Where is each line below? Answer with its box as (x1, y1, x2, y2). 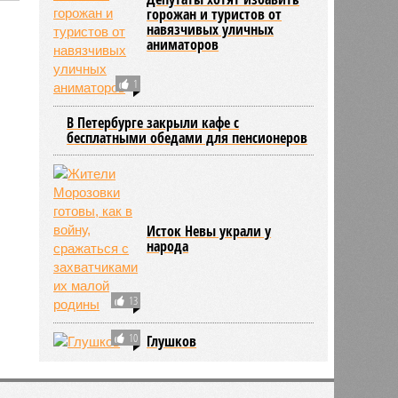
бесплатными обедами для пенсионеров (67, 127, 308, 147)
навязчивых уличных (147, 19, 275, 39)
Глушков (147, 330, 197, 351)
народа (147, 235, 189, 256)
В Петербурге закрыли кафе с (67, 112, 240, 132)
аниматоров (147, 34, 219, 54)
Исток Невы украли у (147, 220, 272, 241)
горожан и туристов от (147, 4, 283, 24)
